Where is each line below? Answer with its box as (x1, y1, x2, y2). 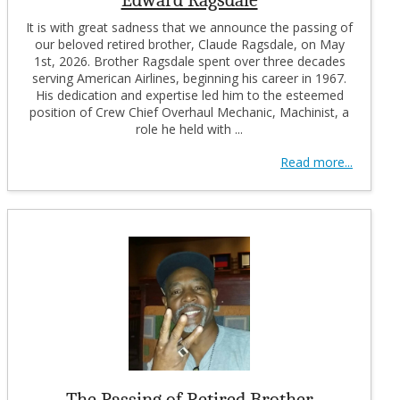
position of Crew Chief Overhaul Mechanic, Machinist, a (29, 103, 349, 121)
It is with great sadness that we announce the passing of (26, 18, 353, 36)
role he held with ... (136, 120, 243, 137)
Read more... (280, 153, 353, 171)
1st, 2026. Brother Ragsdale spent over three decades (33, 52, 346, 70)
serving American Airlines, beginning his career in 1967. (32, 69, 346, 87)
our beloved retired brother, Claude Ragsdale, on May (34, 35, 345, 53)
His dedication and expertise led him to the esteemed (35, 86, 344, 104)
